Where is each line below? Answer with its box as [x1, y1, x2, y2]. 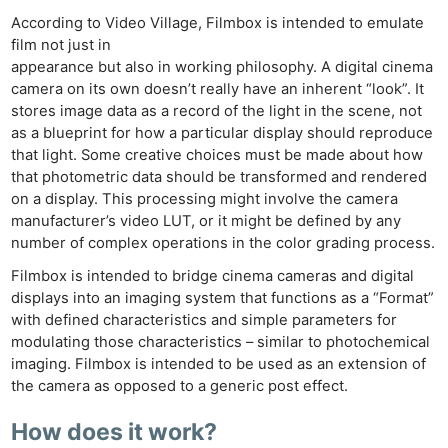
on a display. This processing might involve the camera [11, 189, 399, 208]
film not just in [11, 35, 112, 54]
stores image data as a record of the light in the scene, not [11, 101, 423, 120]
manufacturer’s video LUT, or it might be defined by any [11, 211, 402, 230]
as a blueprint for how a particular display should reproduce [11, 123, 434, 142]
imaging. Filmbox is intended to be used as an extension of [11, 354, 427, 373]
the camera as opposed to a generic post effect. [11, 376, 349, 395]
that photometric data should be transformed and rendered [11, 167, 428, 186]
